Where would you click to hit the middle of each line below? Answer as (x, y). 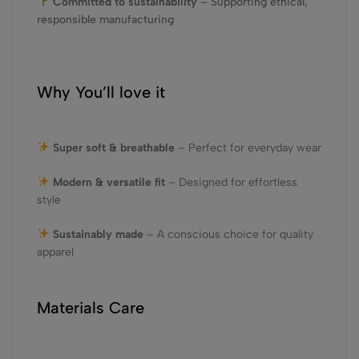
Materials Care (91, 308)
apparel (55, 252)
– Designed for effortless (231, 182)
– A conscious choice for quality (228, 234)
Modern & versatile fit (109, 182)
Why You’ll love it (101, 93)
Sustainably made (98, 234)
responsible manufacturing (105, 19)
